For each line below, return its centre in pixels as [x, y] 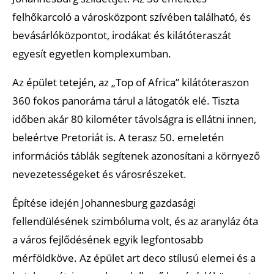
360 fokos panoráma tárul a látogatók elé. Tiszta [126, 100]
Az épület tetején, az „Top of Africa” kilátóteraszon [131, 82]
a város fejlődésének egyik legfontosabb [108, 239]
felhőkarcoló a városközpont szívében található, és [131, 17]
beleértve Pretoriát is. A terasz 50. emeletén [118, 137]
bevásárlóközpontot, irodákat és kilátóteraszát [122, 35]
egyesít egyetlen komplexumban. [92, 53]
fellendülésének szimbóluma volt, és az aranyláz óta [135, 221]
